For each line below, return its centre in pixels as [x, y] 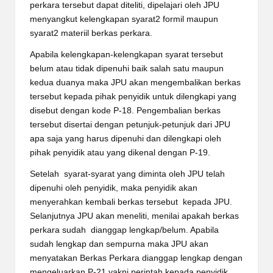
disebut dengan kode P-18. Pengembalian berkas [125, 110]
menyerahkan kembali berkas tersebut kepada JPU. [131, 202]
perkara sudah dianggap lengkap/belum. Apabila [124, 230]
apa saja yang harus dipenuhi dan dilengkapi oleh [126, 138]
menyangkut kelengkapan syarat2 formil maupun [124, 19]
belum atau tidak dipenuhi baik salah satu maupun [127, 68]
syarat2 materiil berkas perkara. [91, 33]
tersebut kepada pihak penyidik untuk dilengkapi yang [133, 96]
